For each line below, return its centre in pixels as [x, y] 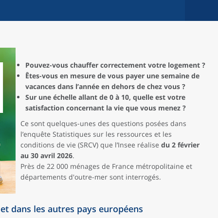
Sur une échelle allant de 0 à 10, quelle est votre [105, 97]
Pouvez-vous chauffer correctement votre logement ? [115, 65]
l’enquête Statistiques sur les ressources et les [96, 134]
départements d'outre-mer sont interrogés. [91, 177]
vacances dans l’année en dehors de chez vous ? [105, 86]
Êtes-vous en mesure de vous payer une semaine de [112, 76]
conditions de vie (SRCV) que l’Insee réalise [91, 145]
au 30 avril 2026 [46, 155]
